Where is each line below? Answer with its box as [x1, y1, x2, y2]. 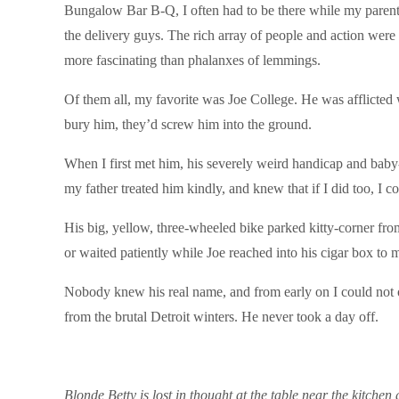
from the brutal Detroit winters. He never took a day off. [64, 309, 379, 324]
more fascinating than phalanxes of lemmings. [64, 53, 321, 68]
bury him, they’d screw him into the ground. [64, 117, 312, 132]
